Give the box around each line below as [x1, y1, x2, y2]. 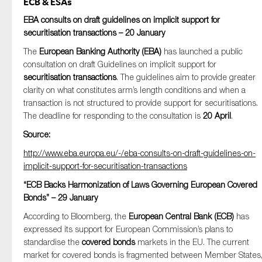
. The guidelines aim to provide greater [116, 72, 256, 82]
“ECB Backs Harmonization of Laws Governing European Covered [23, 180, 257, 189]
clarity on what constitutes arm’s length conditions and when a [23, 85, 246, 95]
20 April [203, 111, 231, 120]
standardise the [23, 237, 82, 247]
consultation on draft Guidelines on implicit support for [23, 59, 216, 69]
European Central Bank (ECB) [129, 211, 236, 221]
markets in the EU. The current [135, 237, 249, 247]
